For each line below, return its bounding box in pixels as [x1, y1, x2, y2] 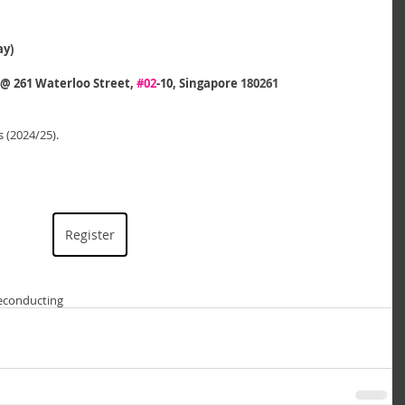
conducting [3, 292, 63, 308]
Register [64, 226, 115, 243]
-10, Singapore [156, 75, 240, 91]
